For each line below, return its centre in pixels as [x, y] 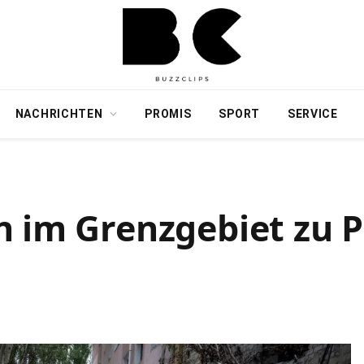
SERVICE [312, 114]
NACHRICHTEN [59, 114]
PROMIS [168, 114]
